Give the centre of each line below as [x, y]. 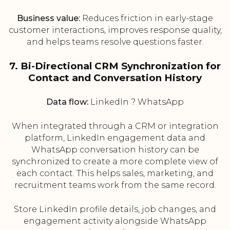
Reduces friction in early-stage [147, 18]
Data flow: [67, 102]
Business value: [49, 18]
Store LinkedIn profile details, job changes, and [115, 209]
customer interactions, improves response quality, [115, 30]
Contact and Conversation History [115, 78]
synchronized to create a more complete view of [115, 162]
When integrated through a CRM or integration [115, 126]
